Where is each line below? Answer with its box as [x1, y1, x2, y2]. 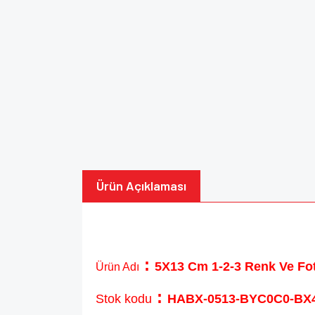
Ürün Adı [96, 261, 139, 273]
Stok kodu [96, 292, 152, 306]
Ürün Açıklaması [96, 178, 187, 193]
